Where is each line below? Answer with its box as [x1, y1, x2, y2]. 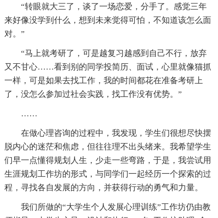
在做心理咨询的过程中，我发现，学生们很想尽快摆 [4, 128, 211, 138]
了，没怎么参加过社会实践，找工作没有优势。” [4, 89, 182, 99]
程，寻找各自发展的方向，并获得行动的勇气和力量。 [4, 182, 203, 192]
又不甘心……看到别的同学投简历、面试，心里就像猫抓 [4, 62, 211, 72]
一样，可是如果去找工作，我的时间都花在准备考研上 [4, 75, 203, 85]
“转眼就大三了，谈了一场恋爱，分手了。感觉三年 [4, 1, 207, 11]
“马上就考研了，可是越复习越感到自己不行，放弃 [4, 48, 207, 58]
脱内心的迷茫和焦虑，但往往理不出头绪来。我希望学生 [4, 142, 211, 151]
